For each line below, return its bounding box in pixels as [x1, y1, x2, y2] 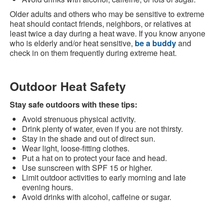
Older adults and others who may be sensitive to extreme [10, 8, 204, 19]
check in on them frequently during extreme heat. [10, 47, 179, 58]
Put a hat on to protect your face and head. [22, 152, 167, 163]
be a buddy [135, 37, 176, 49]
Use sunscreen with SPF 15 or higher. [22, 162, 152, 173]
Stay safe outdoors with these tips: [10, 98, 137, 110]
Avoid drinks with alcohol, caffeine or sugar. [22, 191, 171, 202]
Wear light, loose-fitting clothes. [22, 142, 129, 154]
